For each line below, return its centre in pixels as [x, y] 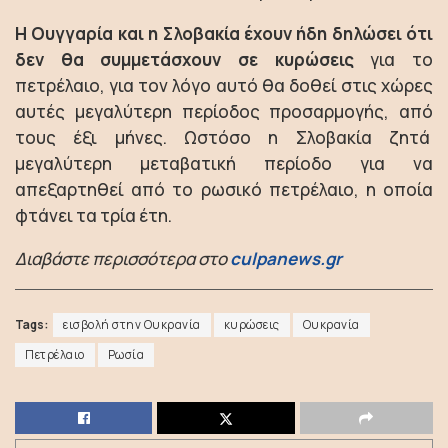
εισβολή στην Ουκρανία [132, 325]
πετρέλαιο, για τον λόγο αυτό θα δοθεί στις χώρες [224, 85]
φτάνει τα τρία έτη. [93, 215]
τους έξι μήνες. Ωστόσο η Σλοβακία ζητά [224, 137]
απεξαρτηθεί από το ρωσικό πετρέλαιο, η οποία [224, 189]
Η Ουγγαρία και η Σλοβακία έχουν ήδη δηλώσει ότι [224, 33]
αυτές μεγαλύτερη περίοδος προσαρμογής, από [224, 111]
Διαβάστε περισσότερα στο [121, 258]
